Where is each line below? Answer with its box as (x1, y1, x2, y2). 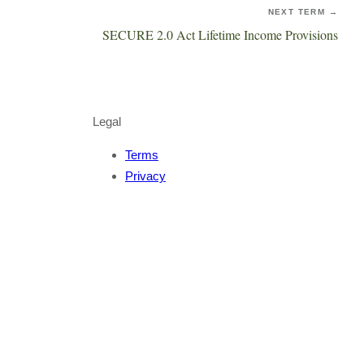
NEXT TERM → (267, 7, 338, 16)
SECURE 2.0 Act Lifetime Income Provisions (102, 26, 338, 43)
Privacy (124, 169, 166, 183)
